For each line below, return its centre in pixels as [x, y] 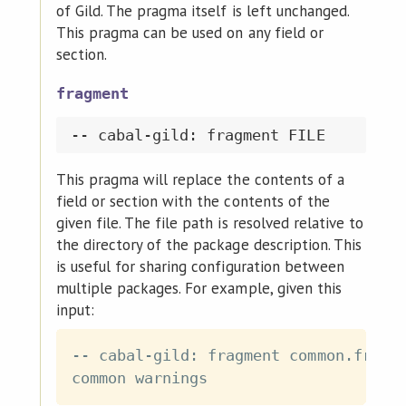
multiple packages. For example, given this [198, 289]
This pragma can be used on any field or [189, 33]
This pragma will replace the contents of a [200, 180]
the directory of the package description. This [208, 245]
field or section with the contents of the [193, 202]
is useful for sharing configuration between [200, 267]
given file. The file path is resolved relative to [210, 223]
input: [75, 310]
